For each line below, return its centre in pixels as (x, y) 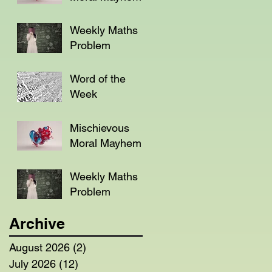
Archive (37, 223)
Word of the (98, 78)
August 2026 (39, 247)
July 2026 (32, 263)
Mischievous (100, 127)
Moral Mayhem (106, 143)
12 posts (99, 263)
